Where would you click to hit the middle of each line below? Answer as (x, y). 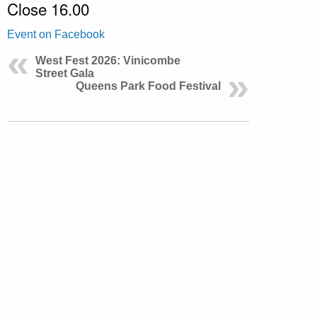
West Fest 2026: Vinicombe (108, 60)
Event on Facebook (56, 34)
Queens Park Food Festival (148, 86)
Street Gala (65, 73)
